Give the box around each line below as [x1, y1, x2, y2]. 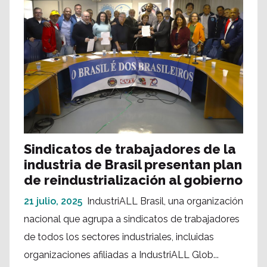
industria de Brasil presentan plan [24, 157, 242, 173]
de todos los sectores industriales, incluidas [24, 231, 214, 243]
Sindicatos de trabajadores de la [24, 141, 236, 157]
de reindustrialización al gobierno [24, 172, 243, 188]
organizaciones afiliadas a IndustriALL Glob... [24, 249, 219, 261]
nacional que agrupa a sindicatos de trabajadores [24, 213, 240, 225]
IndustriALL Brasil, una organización [87, 195, 243, 207]
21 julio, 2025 [24, 195, 82, 207]
